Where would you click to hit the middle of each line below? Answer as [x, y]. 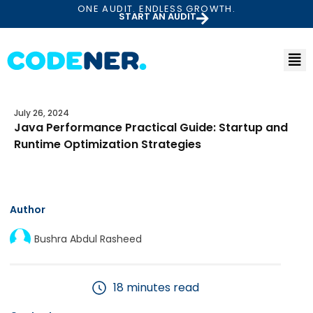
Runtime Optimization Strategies [108, 144]
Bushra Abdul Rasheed [88, 239]
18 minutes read [156, 287]
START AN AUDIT [157, 16]
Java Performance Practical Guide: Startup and [151, 128]
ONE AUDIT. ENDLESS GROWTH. [156, 9]
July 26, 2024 [42, 113]
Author [28, 210]
